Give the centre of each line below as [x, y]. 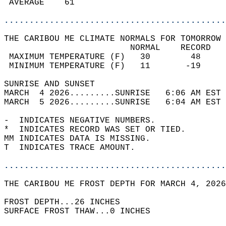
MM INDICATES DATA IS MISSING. [82, 139]
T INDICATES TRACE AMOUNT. [75, 148]
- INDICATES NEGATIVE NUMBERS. [85, 121]
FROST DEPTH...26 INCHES [70, 202]
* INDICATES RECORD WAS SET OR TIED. [100, 130]
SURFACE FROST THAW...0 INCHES [82, 211]
